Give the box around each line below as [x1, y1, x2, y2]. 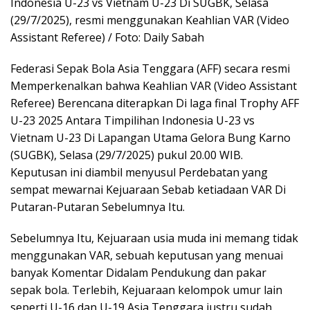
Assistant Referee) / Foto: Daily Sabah [10, 30, 204, 45]
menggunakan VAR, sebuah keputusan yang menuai [10, 248, 283, 263]
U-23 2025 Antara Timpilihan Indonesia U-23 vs [10, 113, 255, 128]
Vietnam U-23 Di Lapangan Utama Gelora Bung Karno [10, 130, 291, 145]
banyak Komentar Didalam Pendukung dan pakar [10, 265, 266, 280]
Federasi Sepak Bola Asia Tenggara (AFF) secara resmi [10, 61, 290, 76]
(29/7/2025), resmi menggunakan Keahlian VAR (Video [10, 12, 289, 28]
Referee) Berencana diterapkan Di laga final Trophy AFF [10, 95, 299, 111]
